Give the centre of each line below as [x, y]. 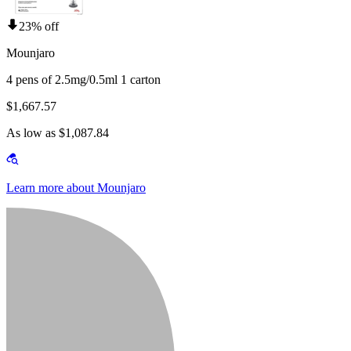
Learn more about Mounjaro [76, 188]
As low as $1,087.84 [58, 133]
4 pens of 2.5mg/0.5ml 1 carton [83, 80]
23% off [39, 27]
